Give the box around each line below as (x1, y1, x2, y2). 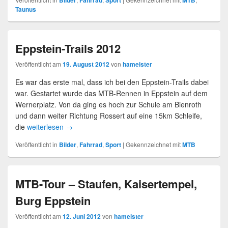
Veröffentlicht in (15, 140, 58, 149)
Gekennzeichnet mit (126, 140, 181, 149)
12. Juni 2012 (63, 212, 101, 221)
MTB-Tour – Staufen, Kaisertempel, (15, 176, 197, 192)
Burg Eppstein (15, 192, 91, 209)
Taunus (15, 5, 36, 14)
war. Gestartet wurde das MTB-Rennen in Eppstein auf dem (15, 88, 208, 98)
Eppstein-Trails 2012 (15, 40, 121, 56)
